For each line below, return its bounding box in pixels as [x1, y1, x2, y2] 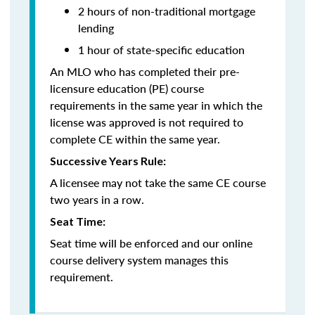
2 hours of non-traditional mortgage [78, 3, 255, 19]
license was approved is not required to [50, 114, 243, 130]
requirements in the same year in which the [50, 97, 262, 113]
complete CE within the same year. [50, 131, 220, 147]
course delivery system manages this [50, 252, 229, 268]
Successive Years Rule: [50, 154, 166, 167]
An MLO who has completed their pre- [50, 63, 240, 79]
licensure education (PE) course [50, 80, 204, 96]
